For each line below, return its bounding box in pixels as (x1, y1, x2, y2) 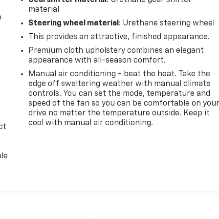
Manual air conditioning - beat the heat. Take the (28, 70, 211, 79)
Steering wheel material (28, 20, 119, 28)
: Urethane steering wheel (119, 20, 215, 28)
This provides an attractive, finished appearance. (28, 33, 210, 42)
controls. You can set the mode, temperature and (28, 90, 211, 98)
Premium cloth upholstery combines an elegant (28, 47, 204, 55)
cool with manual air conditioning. (28, 119, 153, 128)
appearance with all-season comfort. (28, 57, 166, 65)
